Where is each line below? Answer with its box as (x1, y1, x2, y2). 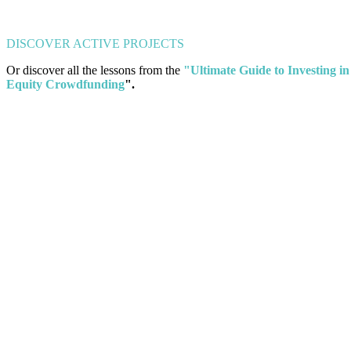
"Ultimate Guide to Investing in (183, 63, 349, 78)
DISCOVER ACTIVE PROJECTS (6, 37, 184, 51)
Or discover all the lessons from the (6, 63, 180, 78)
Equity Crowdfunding (6, 78, 125, 92)
